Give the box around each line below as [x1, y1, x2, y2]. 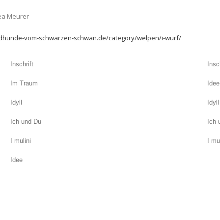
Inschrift [10, 60, 33, 68]
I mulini [10, 137, 31, 144]
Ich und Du [10, 118, 41, 125]
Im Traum [10, 80, 38, 87]
